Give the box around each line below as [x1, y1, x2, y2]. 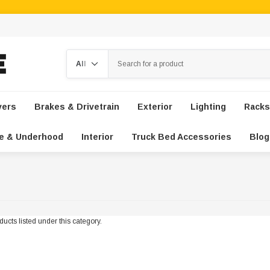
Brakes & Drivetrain [34, 102, 119, 111]
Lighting [190, 102, 226, 111]
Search [66, 51, 90, 59]
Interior [81, 132, 113, 142]
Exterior [137, 102, 172, 111]
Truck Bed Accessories [131, 132, 231, 142]
